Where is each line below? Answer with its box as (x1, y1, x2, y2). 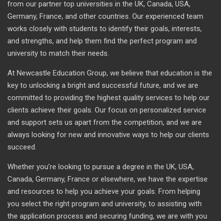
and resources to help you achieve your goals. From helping (7, 186, 200, 196)
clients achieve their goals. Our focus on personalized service (7, 105, 206, 114)
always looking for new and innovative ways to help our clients (7, 130, 209, 139)
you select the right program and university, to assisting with (7, 199, 202, 208)
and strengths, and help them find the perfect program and (7, 36, 197, 45)
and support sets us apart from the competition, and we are (7, 117, 202, 127)
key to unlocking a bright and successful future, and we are (7, 80, 198, 90)
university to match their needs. (7, 48, 109, 58)
